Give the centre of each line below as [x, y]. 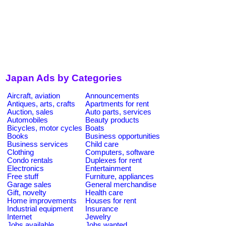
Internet [19, 217]
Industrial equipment [40, 209]
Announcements [112, 96]
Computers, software [120, 152]
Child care [102, 144]
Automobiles [27, 120]
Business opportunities [123, 136]
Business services [38, 144]
